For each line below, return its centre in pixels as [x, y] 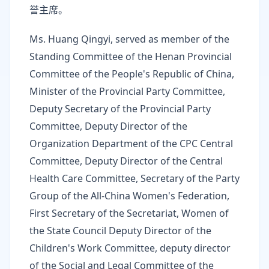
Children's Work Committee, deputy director [130, 248]
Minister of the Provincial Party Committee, [127, 91]
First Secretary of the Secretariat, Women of [129, 213]
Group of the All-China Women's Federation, [129, 196]
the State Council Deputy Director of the [120, 231]
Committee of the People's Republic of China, [132, 74]
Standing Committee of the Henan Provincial [131, 56]
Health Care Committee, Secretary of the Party [134, 178]
